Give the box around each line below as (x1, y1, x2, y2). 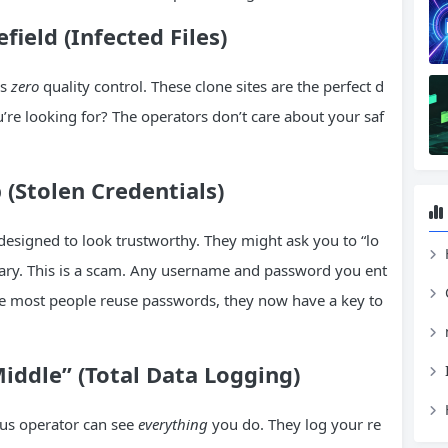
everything (138, 413, 208, 434)
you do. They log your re (208, 413, 381, 434)
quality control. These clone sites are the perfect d (39, 75, 384, 96)
